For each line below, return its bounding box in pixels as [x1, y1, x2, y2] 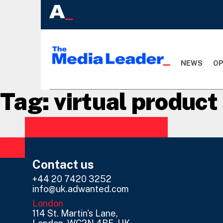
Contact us [32, 157, 94, 172]
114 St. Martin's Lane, [32, 208, 118, 219]
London [32, 198, 63, 209]
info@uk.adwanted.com [32, 184, 129, 195]
